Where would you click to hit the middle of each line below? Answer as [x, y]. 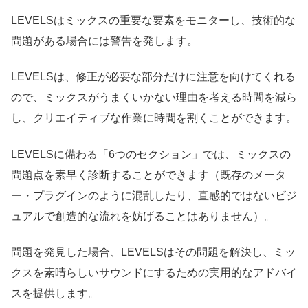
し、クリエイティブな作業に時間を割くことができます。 [154, 118]
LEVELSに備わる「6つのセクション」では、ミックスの [151, 154]
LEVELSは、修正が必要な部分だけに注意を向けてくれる [153, 77]
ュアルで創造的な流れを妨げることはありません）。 [143, 216]
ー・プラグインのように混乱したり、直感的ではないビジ [154, 195]
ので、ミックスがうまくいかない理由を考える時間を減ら [154, 98]
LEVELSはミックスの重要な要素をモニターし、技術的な [153, 20]
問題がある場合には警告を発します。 [104, 41]
